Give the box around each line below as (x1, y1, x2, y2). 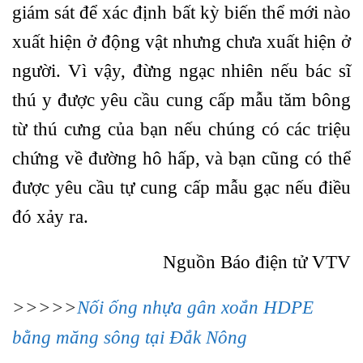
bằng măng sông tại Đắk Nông (12, 327, 247, 348)
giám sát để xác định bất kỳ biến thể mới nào (12, 2, 351, 23)
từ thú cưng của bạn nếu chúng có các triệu (12, 119, 351, 140)
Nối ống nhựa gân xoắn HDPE (77, 297, 314, 318)
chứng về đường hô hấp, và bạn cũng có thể (12, 148, 351, 169)
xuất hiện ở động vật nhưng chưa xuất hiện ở (12, 32, 351, 53)
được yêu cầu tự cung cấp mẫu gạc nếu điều (12, 177, 351, 199)
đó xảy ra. (12, 207, 88, 228)
